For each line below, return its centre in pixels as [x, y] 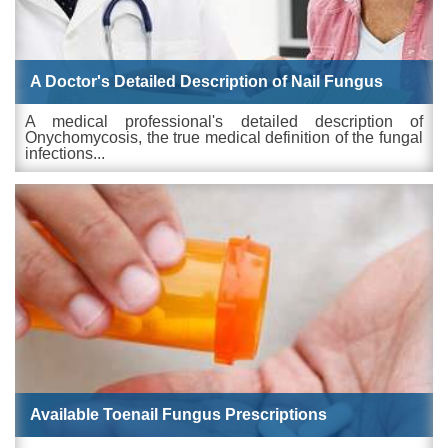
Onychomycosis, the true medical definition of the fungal [224, 137]
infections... [65, 153]
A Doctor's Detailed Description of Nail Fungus [206, 81]
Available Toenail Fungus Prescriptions [178, 414]
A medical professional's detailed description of [224, 121]
